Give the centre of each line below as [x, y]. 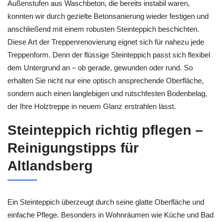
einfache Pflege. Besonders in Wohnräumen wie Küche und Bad [111, 215]
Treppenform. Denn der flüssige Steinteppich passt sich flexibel [109, 55]
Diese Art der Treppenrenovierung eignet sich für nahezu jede [106, 42]
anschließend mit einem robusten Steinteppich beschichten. [103, 29]
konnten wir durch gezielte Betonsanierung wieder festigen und [108, 16]
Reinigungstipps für [73, 148]
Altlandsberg [50, 166]
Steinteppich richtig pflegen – [105, 130]
